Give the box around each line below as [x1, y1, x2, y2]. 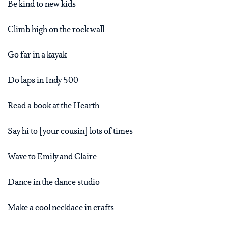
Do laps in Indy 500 [8, 76, 78, 87]
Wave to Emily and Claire [8, 152, 97, 163]
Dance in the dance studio [8, 178, 100, 188]
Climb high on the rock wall [8, 25, 104, 36]
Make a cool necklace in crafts [8, 203, 114, 214]
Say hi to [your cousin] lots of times [8, 127, 133, 137]
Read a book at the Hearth [8, 101, 99, 112]
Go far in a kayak [8, 50, 67, 61]
